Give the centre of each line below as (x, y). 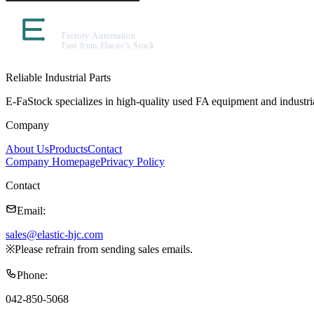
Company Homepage (53, 161)
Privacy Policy (132, 161)
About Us (27, 149)
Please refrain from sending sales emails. (104, 249)
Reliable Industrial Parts (58, 77)
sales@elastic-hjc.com (54, 234)
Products (68, 149)
